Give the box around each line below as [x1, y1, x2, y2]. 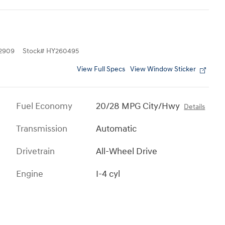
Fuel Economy [16, 100, 72, 113]
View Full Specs [77, 65, 125, 74]
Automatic [96, 123, 137, 135]
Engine [16, 168, 43, 180]
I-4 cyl [96, 168, 121, 180]
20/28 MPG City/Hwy [96, 100, 180, 113]
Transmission [16, 123, 67, 135]
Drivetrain [16, 146, 55, 158]
